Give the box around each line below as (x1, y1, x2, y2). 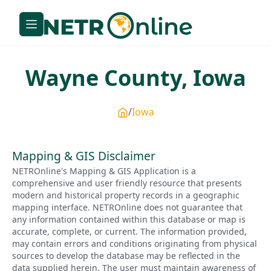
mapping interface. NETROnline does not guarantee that (12, 201, 243, 213)
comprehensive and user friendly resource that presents (12, 177, 242, 189)
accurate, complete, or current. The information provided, (12, 225, 247, 237)
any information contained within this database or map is (12, 213, 246, 225)
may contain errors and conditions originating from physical (12, 237, 257, 249)
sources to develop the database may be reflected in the (12, 249, 240, 261)
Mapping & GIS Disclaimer (12, 148, 155, 165)
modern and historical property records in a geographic (12, 189, 240, 201)
